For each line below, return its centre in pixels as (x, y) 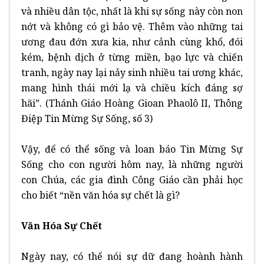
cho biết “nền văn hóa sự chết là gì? (100, 195)
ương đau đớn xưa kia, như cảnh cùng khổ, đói (132, 42)
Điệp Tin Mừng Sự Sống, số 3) (87, 118)
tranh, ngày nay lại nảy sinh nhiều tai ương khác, (132, 72)
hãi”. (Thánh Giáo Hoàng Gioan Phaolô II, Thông (132, 103)
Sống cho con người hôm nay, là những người (132, 164)
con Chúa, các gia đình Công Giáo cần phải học (132, 179)
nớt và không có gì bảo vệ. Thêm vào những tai (132, 26)
